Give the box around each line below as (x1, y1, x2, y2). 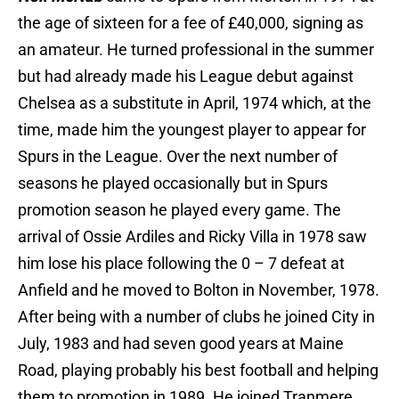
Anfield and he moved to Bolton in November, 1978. (18, 281, 379, 300)
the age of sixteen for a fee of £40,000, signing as (18, 13, 363, 33)
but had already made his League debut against (18, 67, 354, 86)
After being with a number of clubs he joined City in (18, 307, 375, 327)
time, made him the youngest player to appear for (18, 120, 366, 140)
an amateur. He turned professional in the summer (18, 40, 374, 60)
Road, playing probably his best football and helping (18, 361, 379, 380)
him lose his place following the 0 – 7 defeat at (18, 254, 345, 273)
